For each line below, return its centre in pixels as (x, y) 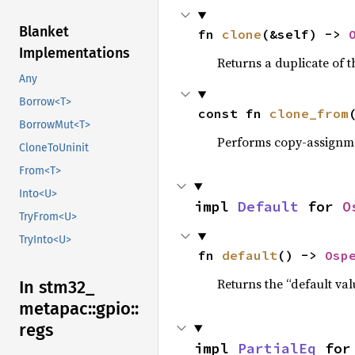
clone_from (309, 113)
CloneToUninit (54, 148)
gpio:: (117, 309)
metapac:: (57, 309)
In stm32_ (57, 288)
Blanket (44, 32)
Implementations (74, 53)
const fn (233, 113)
